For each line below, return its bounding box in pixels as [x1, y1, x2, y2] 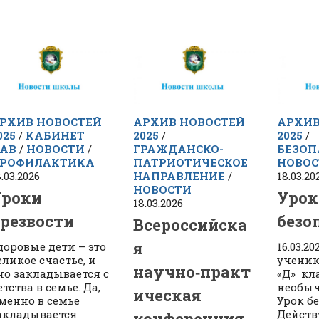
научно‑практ [133, 261, 251, 283]
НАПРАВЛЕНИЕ [133, 169, 226, 184]
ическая [133, 285, 202, 306]
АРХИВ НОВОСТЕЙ [133, 115, 246, 130]
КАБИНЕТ [25, 128, 85, 143]
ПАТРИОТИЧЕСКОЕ [133, 155, 249, 170]
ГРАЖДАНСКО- [133, 142, 224, 157]
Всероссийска [133, 214, 248, 236]
